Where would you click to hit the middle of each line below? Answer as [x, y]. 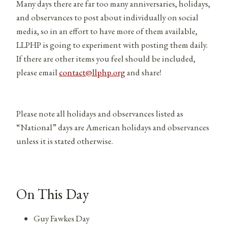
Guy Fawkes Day [62, 218]
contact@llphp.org [92, 72]
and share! [143, 72]
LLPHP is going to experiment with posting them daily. [112, 45]
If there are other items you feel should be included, [106, 58]
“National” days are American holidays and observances [113, 127]
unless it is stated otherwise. [65, 141]
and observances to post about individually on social [107, 17]
